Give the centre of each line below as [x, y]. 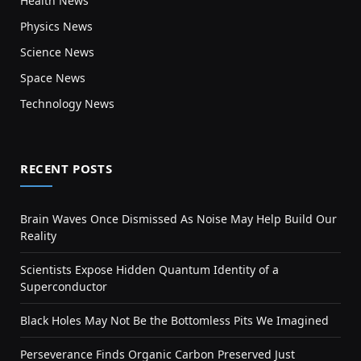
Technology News [67, 104]
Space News [53, 78]
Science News [57, 52]
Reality [38, 236]
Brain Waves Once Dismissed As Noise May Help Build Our [178, 219]
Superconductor [64, 287]
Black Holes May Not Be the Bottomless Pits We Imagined [174, 321]
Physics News [56, 27]
